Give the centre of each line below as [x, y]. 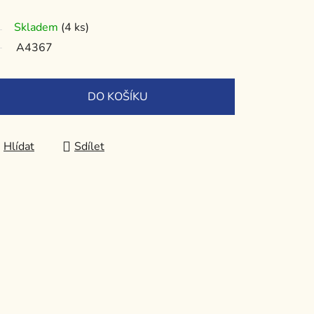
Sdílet [89, 147]
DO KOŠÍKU [117, 97]
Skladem [37, 28]
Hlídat [19, 147]
